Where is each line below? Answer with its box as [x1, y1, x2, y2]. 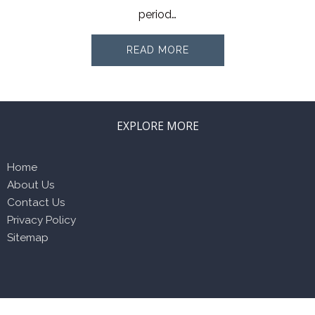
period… [139, 7, 176, 21]
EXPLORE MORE [116, 117, 199, 134]
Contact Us [7, 195, 65, 210]
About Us [7, 178, 55, 192]
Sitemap [7, 231, 49, 245]
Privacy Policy [7, 213, 76, 227]
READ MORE [126, 44, 189, 56]
